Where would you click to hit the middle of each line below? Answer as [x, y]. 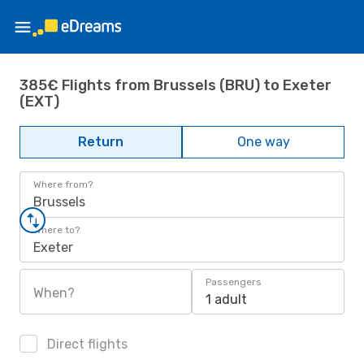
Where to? [56, 230]
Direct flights [86, 344]
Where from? [63, 184]
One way [263, 142]
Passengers [234, 282]
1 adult [226, 299]
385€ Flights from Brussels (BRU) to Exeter [175, 85]
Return [101, 142]
